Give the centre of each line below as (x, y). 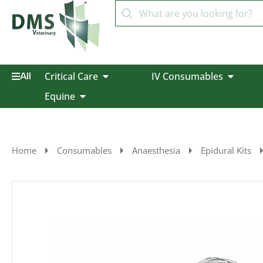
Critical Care (71, 76)
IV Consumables (187, 76)
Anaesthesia (156, 150)
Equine (60, 96)
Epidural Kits (226, 150)
